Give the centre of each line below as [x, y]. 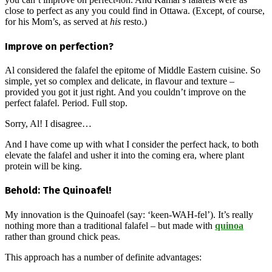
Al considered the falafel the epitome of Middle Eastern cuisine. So [133, 70]
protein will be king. [43, 166]
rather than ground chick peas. [63, 236]
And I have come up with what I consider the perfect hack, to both [132, 144]
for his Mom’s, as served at [57, 22]
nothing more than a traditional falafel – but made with [110, 225]
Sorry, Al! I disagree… [48, 124]
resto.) [134, 22]
